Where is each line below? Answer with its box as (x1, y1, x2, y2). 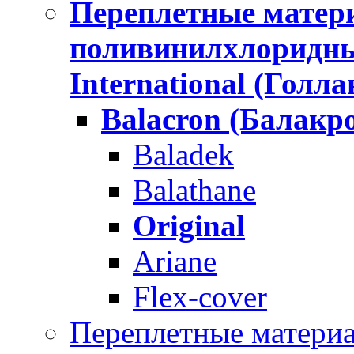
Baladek (133, 137, 234, 172)
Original (133, 209, 245, 243)
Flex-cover (133, 280, 267, 314)
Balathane (133, 173, 256, 208)
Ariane (133, 244, 217, 279)
